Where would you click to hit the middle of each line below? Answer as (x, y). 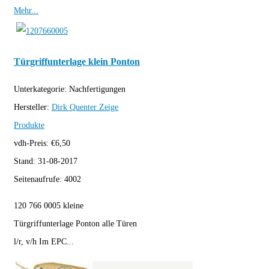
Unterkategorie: (41, 89)
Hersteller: (33, 107)
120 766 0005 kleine (49, 206)
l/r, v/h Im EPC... (44, 242)
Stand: (26, 162)
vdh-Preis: (32, 144)
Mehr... (26, 11)
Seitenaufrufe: (39, 180)
